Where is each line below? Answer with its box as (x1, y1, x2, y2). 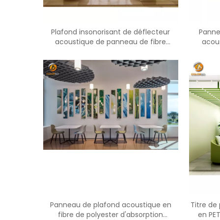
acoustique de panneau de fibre (55, 37, 166, 47)
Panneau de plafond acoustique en (50, 200, 171, 210)
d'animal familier (82, 47, 139, 56)
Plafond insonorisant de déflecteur (51, 27, 170, 37)
